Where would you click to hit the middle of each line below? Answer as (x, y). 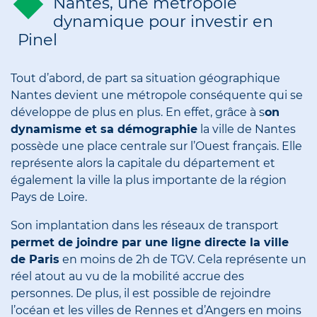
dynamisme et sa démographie (104, 129)
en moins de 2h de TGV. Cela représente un (183, 260)
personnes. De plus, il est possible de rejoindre (141, 294)
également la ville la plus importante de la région (149, 180)
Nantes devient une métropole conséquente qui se (157, 96)
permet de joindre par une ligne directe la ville (150, 243)
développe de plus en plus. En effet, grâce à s (138, 113)
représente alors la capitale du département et (143, 163)
